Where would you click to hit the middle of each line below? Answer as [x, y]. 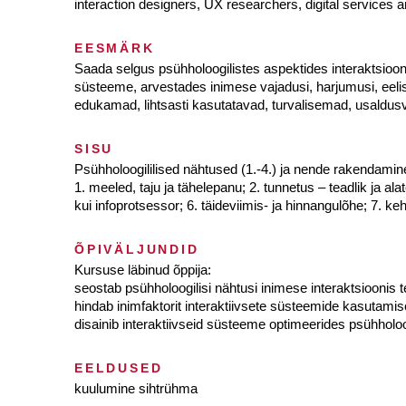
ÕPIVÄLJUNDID [137, 249]
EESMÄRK [115, 48]
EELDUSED [119, 368]
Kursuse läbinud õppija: [143, 270]
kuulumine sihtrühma [136, 388]
